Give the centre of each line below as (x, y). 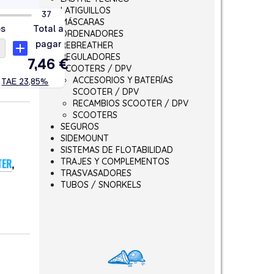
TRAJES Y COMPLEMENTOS (115, 162)
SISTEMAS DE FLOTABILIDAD (117, 150)
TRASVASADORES (96, 173)
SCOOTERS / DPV (96, 69)
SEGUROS (80, 127)
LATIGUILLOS (85, 11)
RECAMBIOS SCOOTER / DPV (130, 104)
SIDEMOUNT (84, 139)
